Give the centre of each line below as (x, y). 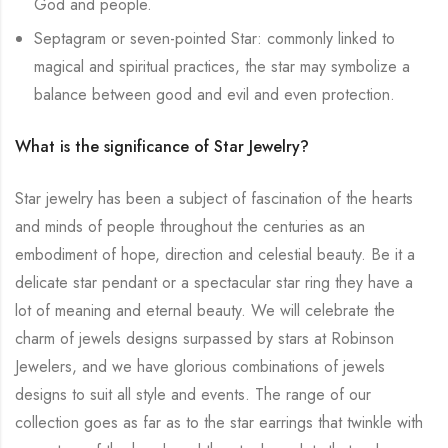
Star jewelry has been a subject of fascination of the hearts (214, 198)
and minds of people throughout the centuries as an (190, 226)
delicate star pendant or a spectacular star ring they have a (214, 282)
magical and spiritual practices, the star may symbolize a (222, 66)
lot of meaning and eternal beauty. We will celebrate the (205, 310)
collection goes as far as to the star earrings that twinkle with (219, 422)
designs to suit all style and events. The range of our (193, 394)
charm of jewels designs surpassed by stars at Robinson (204, 338)
